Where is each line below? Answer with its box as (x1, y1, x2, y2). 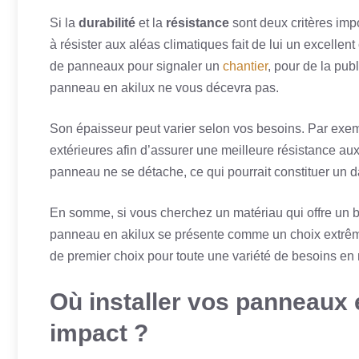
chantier (223, 59, 268, 73)
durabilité (79, 16, 135, 30)
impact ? (50, 320, 148, 346)
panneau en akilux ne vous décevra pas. (50, 81, 279, 95)
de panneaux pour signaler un (50, 59, 223, 73)
